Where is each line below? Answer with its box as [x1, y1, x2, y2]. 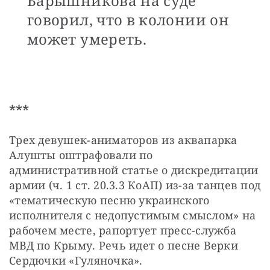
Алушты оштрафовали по [9, 148, 153, 163]
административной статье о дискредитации [9, 163, 259, 178]
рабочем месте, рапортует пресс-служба [9, 223, 236, 238]
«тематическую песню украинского [9, 193, 210, 208]
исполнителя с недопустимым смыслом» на [9, 208, 256, 223]
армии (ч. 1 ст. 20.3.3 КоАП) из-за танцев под [9, 178, 261, 193]
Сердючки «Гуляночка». [9, 253, 143, 268]
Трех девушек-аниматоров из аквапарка [9, 133, 237, 148]
